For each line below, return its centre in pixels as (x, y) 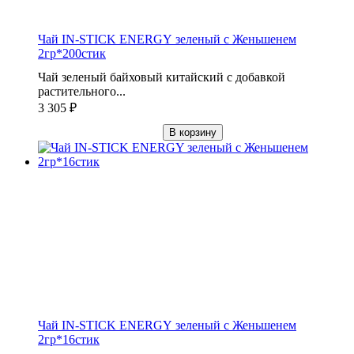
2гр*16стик (69, 339)
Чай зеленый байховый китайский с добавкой (162, 77)
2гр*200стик (72, 53)
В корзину (193, 132)
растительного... (82, 91)
